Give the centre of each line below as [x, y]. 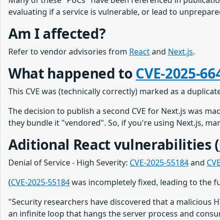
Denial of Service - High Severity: [69, 163]
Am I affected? [57, 33]
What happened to [72, 73]
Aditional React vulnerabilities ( [114, 144]
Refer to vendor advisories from [69, 52]
